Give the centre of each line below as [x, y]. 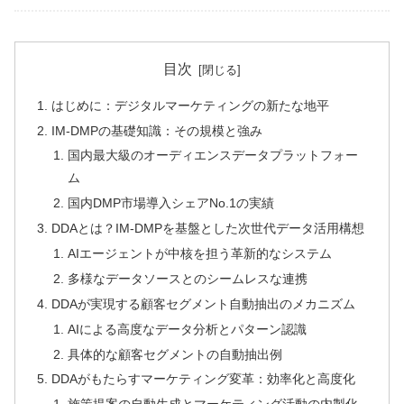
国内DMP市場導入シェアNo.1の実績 [170, 203]
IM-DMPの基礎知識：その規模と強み [157, 130]
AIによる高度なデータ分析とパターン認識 [187, 329]
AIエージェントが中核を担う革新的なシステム [199, 254]
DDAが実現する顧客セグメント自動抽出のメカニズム [204, 303]
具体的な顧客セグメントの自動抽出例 [174, 354]
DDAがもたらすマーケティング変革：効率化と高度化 [204, 379]
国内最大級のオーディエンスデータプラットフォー [212, 156]
